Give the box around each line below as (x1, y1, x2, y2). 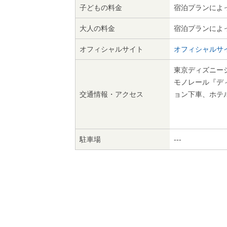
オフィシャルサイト (80, 45, 143, 53)
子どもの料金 (80, 4, 122, 12)
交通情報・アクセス (80, 90, 143, 98)
